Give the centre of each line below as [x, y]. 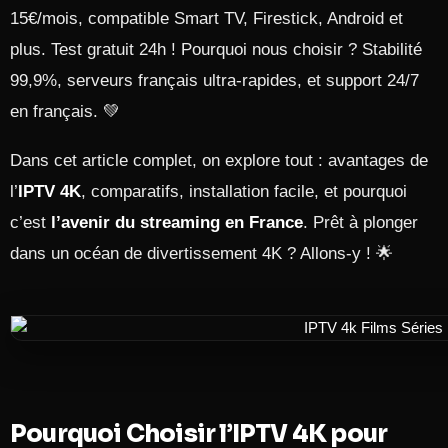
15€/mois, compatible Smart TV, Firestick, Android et [206, 18]
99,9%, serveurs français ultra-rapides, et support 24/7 [214, 80]
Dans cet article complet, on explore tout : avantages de [219, 160]
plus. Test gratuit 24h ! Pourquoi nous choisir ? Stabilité [216, 49]
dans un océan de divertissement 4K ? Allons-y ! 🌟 [201, 253]
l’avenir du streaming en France [177, 222]
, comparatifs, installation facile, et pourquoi [244, 191]
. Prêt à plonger [360, 222]
